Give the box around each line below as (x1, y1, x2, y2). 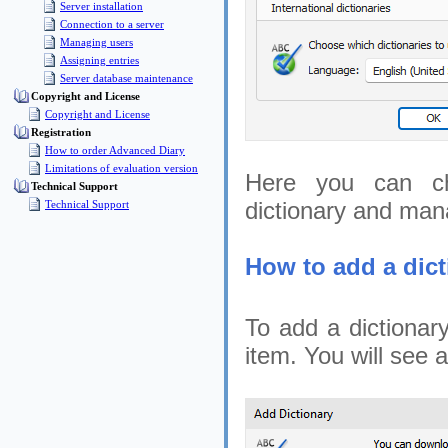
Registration (31, 126, 91, 138)
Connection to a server (60, 18, 164, 30)
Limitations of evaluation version (45, 162, 198, 174)
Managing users (60, 36, 133, 48)
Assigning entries (60, 54, 139, 66)
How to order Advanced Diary (45, 144, 185, 156)
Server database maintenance (60, 72, 193, 84)
